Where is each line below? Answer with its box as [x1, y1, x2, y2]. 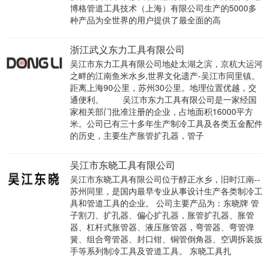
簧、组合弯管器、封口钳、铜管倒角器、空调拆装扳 [69, 233, 263, 245]
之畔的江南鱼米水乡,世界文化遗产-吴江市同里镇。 [69, 69, 260, 82]
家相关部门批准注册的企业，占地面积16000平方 [69, 105, 253, 118]
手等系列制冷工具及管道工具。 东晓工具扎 [69, 245, 232, 257]
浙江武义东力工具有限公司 [69, 42, 185, 57]
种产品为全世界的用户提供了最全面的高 [69, 14, 221, 26]
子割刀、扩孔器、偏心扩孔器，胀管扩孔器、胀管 [69, 209, 254, 221]
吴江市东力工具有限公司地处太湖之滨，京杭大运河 [69, 57, 263, 70]
